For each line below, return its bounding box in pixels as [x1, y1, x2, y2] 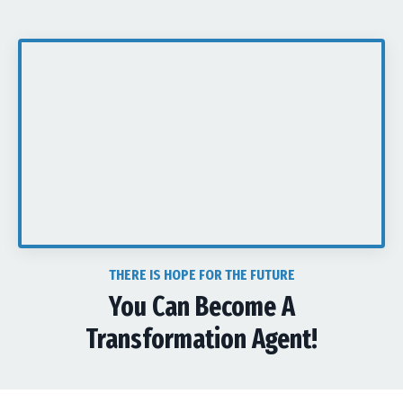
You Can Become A [108, 290, 295, 323]
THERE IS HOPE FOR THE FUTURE [108, 265, 295, 283]
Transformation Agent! [85, 322, 318, 355]
